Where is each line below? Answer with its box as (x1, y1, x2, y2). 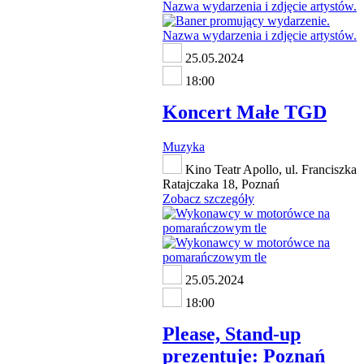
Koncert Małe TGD (162, 101, 327, 123)
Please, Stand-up (162, 323, 301, 344)
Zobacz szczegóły (162, 191, 254, 206)
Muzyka (162, 139, 205, 154)
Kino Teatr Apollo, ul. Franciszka (182, 162, 357, 176)
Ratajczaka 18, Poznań (162, 176, 279, 191)
